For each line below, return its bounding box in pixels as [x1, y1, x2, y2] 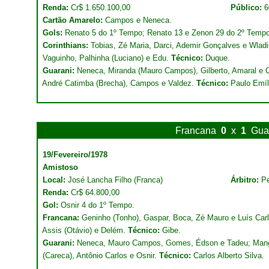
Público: [231, 3, 264, 12]
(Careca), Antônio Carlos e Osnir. [43, 251, 159, 260]
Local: [43, 175, 68, 184]
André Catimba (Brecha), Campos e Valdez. [42, 79, 196, 88]
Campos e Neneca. [105, 16, 172, 25]
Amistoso [43, 163, 78, 172]
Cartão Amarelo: [43, 16, 105, 25]
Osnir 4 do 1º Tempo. [58, 201, 134, 210]
